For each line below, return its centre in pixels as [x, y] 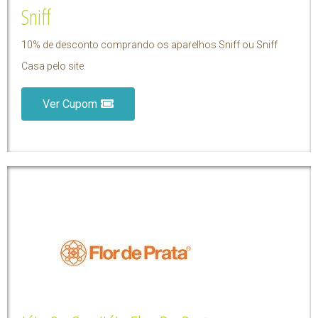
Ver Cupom [70, 104]
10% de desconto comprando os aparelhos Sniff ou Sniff [149, 44]
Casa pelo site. [54, 66]
